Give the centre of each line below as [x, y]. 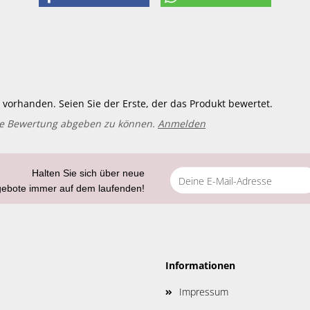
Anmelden [182, 124]
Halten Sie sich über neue [88, 173]
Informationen [200, 265]
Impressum [204, 292]
